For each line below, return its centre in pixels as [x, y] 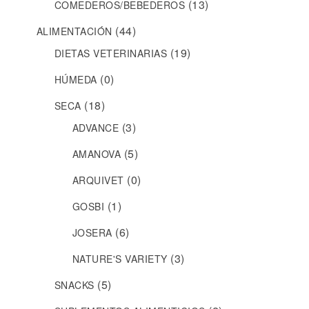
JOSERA [92, 233]
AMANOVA [97, 154]
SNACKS [74, 285]
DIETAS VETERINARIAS [111, 53]
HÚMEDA [76, 80]
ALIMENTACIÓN [74, 31]
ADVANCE [96, 128]
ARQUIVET [98, 180]
